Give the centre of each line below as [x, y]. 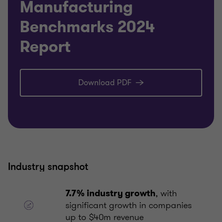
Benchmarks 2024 [87, 27]
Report [45, 47]
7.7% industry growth [111, 194]
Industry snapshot [48, 167]
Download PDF [105, 83]
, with [166, 194]
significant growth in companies [129, 205]
